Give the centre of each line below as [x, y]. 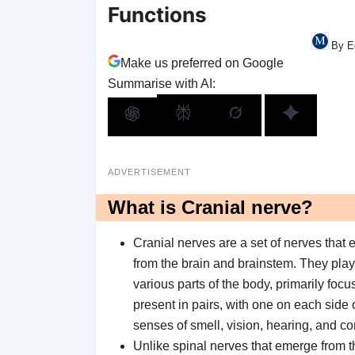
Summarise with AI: [161, 83]
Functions [157, 15]
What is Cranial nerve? [210, 207]
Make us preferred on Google [202, 63]
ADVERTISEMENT [149, 172]
